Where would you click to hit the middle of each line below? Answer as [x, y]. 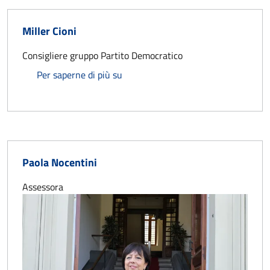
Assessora [43, 187]
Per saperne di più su [80, 74]
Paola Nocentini [60, 162]
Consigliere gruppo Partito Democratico [102, 55]
